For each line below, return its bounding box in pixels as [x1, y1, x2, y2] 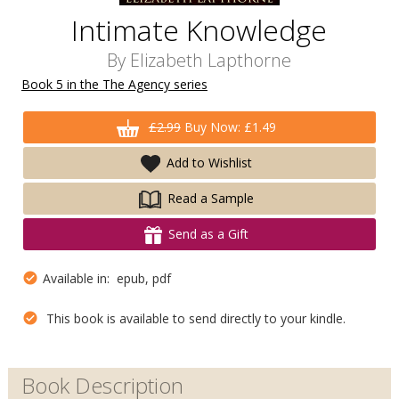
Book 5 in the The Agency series [20, 76, 208, 93]
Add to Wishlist [166, 154, 252, 171]
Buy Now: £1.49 [180, 118, 276, 135]
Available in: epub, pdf [38, 270, 171, 287]
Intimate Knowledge [71, 11, 328, 49]
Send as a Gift [168, 225, 248, 242]
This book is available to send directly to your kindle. [38, 310, 346, 327]
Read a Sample [167, 190, 254, 207]
